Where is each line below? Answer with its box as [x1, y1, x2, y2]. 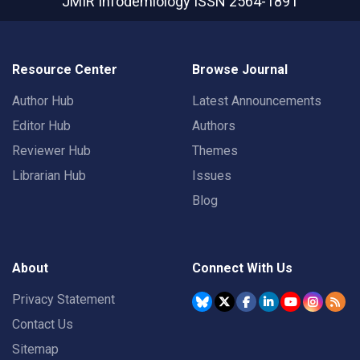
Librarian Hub [12, 168, 86, 184]
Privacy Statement [12, 292, 115, 308]
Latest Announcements [192, 93, 321, 109]
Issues [192, 168, 231, 184]
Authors [192, 118, 235, 134]
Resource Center [12, 62, 117, 78]
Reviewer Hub [12, 143, 91, 159]
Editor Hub [12, 118, 71, 134]
